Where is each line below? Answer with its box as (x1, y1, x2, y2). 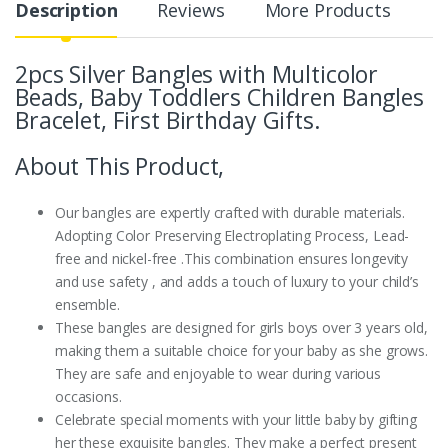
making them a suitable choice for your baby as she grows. (55, 341, 429, 361)
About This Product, (15, 150, 225, 183)
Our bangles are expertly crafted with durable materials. (55, 203, 406, 223)
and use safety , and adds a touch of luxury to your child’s (55, 272, 419, 292)
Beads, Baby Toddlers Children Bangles (15, 81, 424, 114)
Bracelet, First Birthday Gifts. (15, 104, 321, 137)
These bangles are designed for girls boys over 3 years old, (55, 318, 428, 338)
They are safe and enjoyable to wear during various (55, 364, 381, 384)
